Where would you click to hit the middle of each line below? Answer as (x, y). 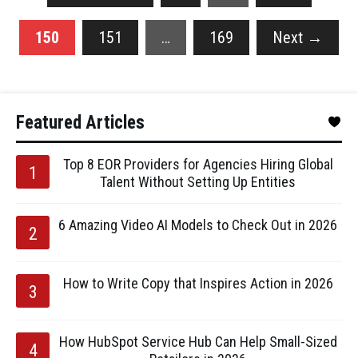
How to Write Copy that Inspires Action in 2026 (198, 283)
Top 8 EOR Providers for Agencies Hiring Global (198, 164)
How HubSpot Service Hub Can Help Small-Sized (198, 342)
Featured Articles (80, 123)
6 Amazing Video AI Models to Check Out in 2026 (198, 225)
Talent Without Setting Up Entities (198, 182)
